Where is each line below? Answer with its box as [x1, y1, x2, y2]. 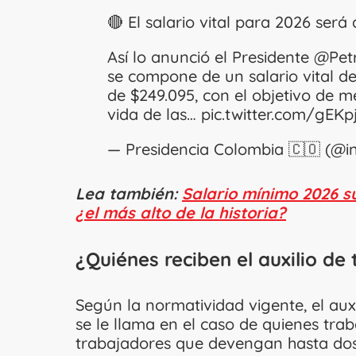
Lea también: [75, 183, 182, 203]
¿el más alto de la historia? [75, 202, 286, 222]
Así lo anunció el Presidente [107, 46, 314, 67]
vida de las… [107, 103, 201, 124]
